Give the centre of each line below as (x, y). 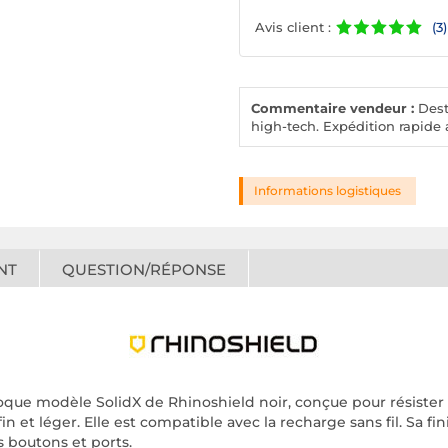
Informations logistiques (327, 191)
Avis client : (293, 26)
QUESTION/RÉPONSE (144, 270)
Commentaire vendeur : (332, 108)
